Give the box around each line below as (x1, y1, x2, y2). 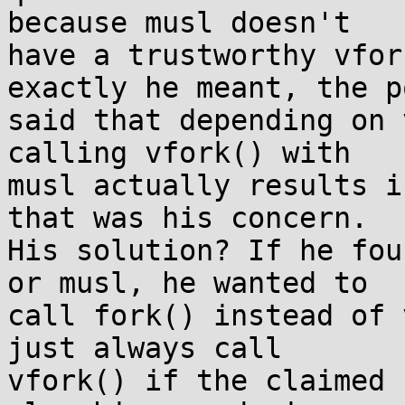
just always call (7, 332, 282, 364)
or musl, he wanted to (7, 267, 368, 299)
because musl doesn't (7, 6, 351, 39)
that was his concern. (7, 202, 368, 234)
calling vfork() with (7, 137, 351, 169)
